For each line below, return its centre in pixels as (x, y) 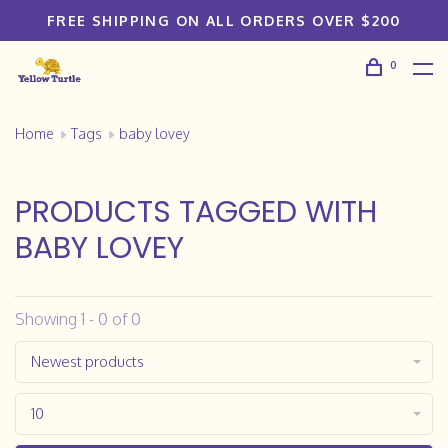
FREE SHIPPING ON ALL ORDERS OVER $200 (224, 20)
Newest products (87, 361)
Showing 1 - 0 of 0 (78, 319)
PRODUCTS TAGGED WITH (196, 212)
